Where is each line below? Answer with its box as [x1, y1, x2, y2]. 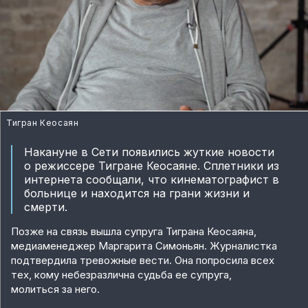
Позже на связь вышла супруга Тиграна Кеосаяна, [11, 225, 256, 239]
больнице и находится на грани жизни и [23, 186, 250, 201]
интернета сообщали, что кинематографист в [23, 173, 279, 187]
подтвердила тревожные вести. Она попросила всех [11, 254, 274, 267]
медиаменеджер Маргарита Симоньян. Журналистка [11, 239, 277, 253]
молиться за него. [11, 283, 100, 296]
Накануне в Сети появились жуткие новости [23, 145, 274, 159]
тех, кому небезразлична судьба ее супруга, [11, 268, 232, 282]
